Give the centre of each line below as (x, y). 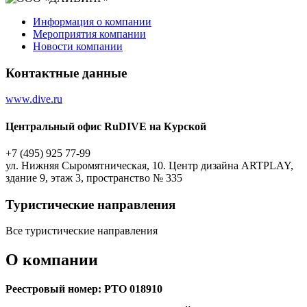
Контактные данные (66, 73)
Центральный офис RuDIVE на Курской (106, 126)
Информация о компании (92, 21)
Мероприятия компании (89, 34)
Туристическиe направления (90, 204)
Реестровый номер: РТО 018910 (84, 289)
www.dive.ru (34, 99)
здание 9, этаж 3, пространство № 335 (94, 177)
